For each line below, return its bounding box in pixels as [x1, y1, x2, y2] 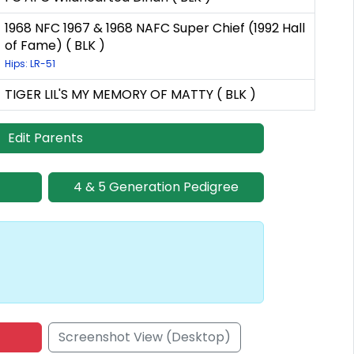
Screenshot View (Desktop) [58, 328, 231, 347]
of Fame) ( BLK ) [5, 36, 105, 55]
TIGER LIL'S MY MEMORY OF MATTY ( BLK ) [5, 85, 256, 104]
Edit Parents [7, 129, 83, 148]
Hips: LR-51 [5, 57, 55, 71]
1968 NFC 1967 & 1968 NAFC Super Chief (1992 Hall [5, 19, 305, 38]
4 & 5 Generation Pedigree [73, 178, 239, 197]
